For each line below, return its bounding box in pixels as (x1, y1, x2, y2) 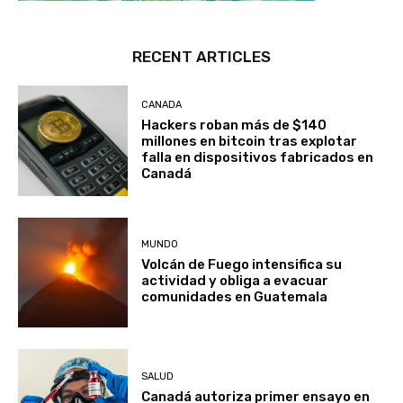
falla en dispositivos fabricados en (141, 149, 374, 166)
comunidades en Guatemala (141, 289, 328, 306)
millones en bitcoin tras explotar (141, 133, 358, 150)
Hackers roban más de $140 (141, 117, 327, 134)
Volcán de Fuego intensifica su (141, 256, 343, 273)
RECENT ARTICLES (132, 48, 271, 67)
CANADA (141, 99, 183, 112)
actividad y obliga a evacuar (141, 273, 329, 290)
